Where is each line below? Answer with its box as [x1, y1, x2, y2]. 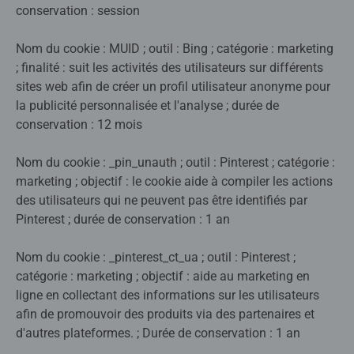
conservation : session [16, 3, 140, 19]
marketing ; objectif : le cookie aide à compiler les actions [16, 174, 333, 190]
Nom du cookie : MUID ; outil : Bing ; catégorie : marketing [16, 41, 333, 57]
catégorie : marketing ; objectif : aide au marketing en [16, 269, 310, 284]
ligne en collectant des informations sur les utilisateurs [16, 288, 319, 303]
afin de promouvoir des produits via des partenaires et [16, 307, 314, 322]
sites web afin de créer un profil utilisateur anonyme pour [16, 79, 330, 95]
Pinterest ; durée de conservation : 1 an [16, 212, 230, 228]
